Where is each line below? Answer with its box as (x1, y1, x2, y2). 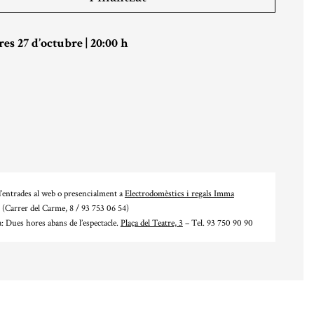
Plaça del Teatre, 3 (120, 216, 183, 229)
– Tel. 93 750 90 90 (182, 216, 253, 229)
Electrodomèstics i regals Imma (124, 186, 234, 200)
